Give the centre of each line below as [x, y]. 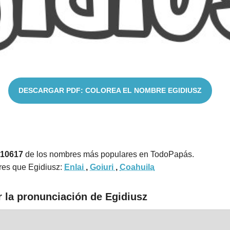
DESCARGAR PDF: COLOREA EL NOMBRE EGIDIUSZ [110, 90]
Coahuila [137, 167]
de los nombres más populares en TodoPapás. [109, 154]
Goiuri [103, 167]
